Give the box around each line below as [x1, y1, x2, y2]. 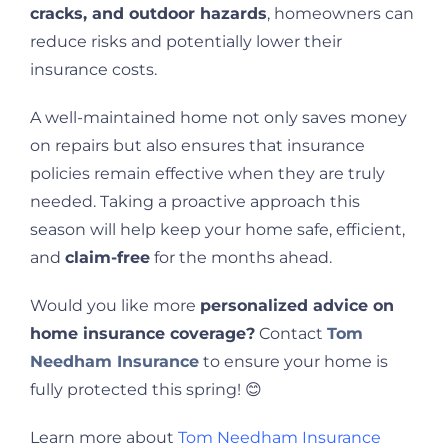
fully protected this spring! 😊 [30, 380, 262, 400]
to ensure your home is [199, 352, 388, 372]
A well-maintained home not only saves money [30, 108, 407, 128]
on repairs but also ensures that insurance [30, 136, 365, 156]
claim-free [65, 248, 150, 268]
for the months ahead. [150, 248, 332, 268]
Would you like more [30, 296, 200, 316]
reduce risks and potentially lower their [30, 32, 342, 52]
